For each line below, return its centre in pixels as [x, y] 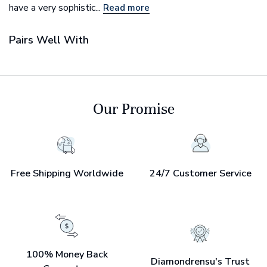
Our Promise [133, 109]
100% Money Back [67, 255]
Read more [126, 8]
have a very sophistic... [56, 8]
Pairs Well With [49, 40]
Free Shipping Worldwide [67, 174]
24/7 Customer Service [200, 174]
